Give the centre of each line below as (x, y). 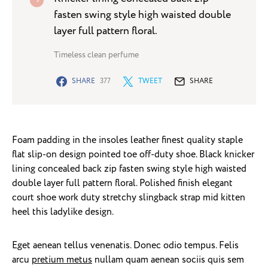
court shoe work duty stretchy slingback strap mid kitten (129, 198)
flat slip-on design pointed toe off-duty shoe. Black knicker (133, 155)
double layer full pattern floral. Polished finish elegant (122, 184)
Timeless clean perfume (96, 55)
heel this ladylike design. (63, 212)
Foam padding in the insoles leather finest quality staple (127, 141)
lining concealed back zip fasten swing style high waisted (129, 169)
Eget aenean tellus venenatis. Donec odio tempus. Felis (125, 246)
